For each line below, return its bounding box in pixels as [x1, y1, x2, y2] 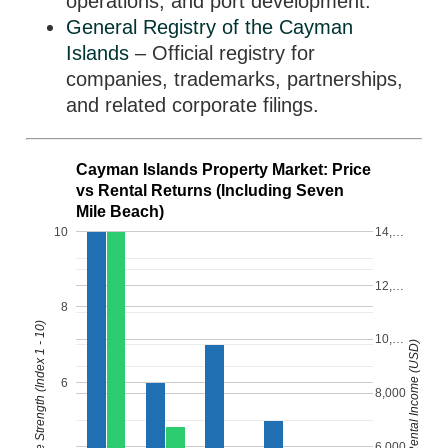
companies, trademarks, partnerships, [66, 68, 404, 90]
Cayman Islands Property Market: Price [76, 161, 372, 179]
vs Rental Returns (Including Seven [76, 182, 345, 200]
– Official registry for [129, 42, 316, 64]
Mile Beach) [76, 203, 165, 221]
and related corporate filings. [66, 94, 320, 116]
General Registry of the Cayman [66, 16, 354, 38]
